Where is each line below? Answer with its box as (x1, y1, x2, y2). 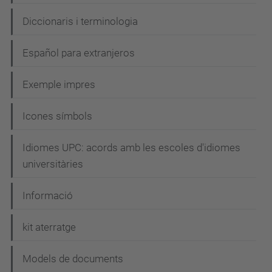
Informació (22, 189, 73, 202)
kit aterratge (22, 221, 76, 233)
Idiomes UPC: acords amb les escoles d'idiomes (22, 141, 240, 154)
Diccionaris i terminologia (22, 15, 138, 27)
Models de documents (22, 253, 123, 265)
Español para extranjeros (22, 47, 135, 59)
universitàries (22, 158, 83, 170)
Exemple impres (22, 78, 95, 90)
